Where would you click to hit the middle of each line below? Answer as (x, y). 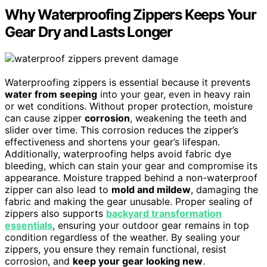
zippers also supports (55, 213)
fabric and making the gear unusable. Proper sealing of (129, 201)
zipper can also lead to (58, 190)
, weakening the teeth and (188, 118)
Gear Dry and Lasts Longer (89, 32)
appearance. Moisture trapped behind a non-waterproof (131, 178)
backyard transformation (164, 213)
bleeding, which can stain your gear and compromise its (131, 166)
